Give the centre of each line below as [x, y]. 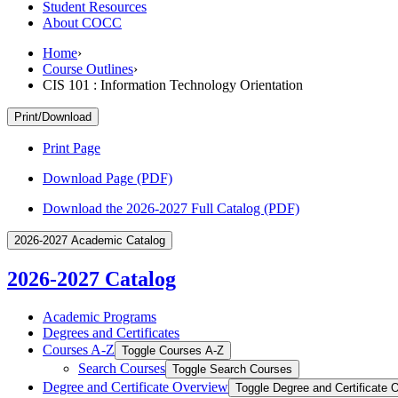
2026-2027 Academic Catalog [90, 240]
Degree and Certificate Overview [135, 386]
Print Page [72, 147]
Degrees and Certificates [111, 332]
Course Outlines [88, 68]
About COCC [82, 22]
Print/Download [53, 116]
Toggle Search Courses [232, 369]
